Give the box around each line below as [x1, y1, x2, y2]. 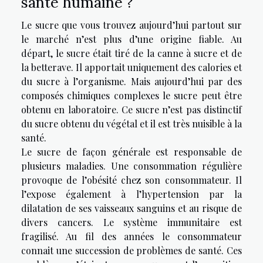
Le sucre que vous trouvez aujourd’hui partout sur [21, 19, 242, 32]
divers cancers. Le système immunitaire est [21, 216, 242, 229]
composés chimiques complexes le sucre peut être [21, 89, 242, 102]
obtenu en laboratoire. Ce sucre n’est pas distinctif [21, 103, 242, 116]
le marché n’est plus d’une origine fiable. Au [21, 33, 242, 46]
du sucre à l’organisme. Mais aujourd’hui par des [21, 75, 242, 88]
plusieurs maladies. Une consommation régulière [21, 160, 242, 173]
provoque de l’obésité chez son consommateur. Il [21, 174, 242, 187]
